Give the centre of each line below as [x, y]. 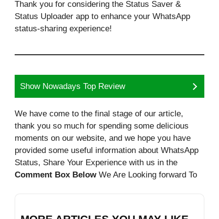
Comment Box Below [55, 175]
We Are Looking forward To [147, 175]
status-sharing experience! [63, 29]
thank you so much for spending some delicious [102, 126]
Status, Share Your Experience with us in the [96, 163]
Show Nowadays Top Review [73, 86]
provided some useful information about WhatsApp [107, 150]
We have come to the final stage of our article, [99, 114]
